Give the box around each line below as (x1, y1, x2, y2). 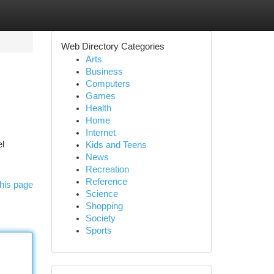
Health (85, 103, 111, 113)
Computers (85, 79, 130, 89)
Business (85, 67, 123, 76)
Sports (85, 226, 112, 235)
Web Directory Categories (61, 42, 165, 51)
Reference (85, 177, 127, 187)
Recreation (85, 165, 129, 174)
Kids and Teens (85, 140, 147, 150)
